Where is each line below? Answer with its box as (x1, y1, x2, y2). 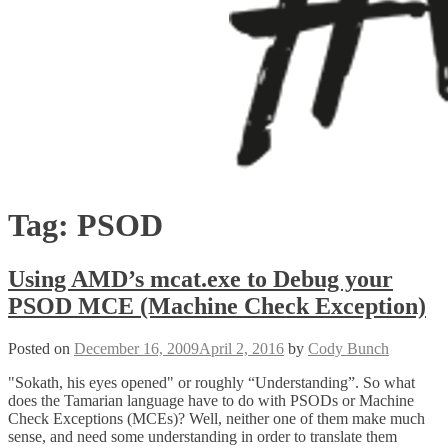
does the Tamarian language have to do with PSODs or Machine (8, 391, 414, 409)
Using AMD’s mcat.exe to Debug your (8, 265, 393, 292)
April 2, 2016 (199, 339, 284, 357)
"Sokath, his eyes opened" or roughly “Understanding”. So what (8, 373, 415, 391)
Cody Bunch (308, 339, 389, 357)
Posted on (8, 339, 74, 357)
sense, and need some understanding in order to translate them (8, 427, 397, 445)
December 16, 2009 (74, 339, 199, 357)
